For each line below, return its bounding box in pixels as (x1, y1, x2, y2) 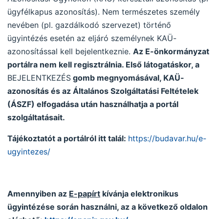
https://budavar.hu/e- (128, 133, 206, 143)
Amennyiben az (7, 189, 69, 198)
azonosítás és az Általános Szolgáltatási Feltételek (7, 86, 198, 96)
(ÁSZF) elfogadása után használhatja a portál (7, 99, 178, 109)
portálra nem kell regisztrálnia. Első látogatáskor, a (7, 60, 199, 69)
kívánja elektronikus (100, 189, 178, 198)
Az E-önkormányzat (133, 46, 209, 56)
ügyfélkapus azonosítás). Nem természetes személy (7, 7, 200, 17)
